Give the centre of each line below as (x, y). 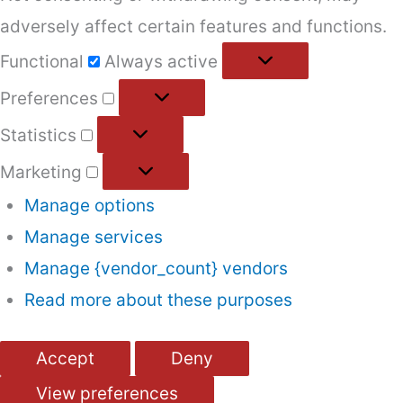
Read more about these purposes (158, 300)
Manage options (89, 205)
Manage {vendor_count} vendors (156, 268)
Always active (163, 61)
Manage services (93, 237)
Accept (65, 359)
